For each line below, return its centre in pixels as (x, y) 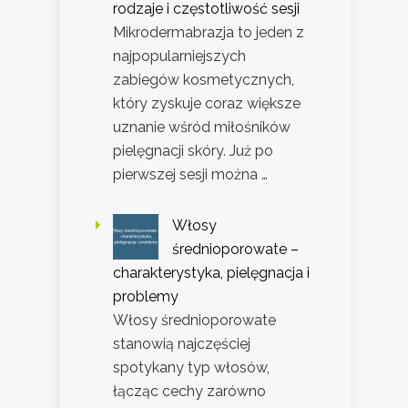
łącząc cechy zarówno (189, 392)
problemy (146, 297)
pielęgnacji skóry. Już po (193, 151)
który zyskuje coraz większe (207, 104)
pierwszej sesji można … (190, 175)
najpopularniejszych (179, 56)
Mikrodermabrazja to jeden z (209, 33)
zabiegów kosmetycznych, (204, 80)
